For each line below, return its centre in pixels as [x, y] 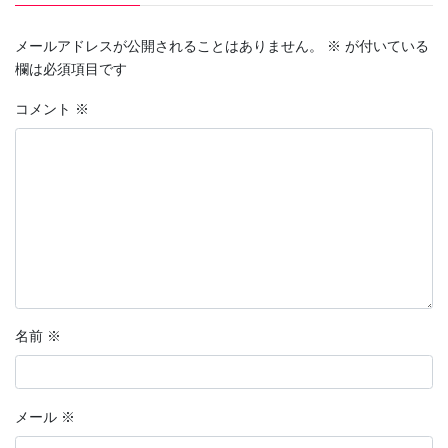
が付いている [385, 46]
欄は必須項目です [71, 69]
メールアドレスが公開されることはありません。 [169, 46]
